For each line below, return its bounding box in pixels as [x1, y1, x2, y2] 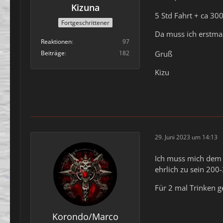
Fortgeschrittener [61, 18, 110, 27]
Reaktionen [41, 37, 72, 46]
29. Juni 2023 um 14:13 [155, 133, 218, 142]
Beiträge [41, 48, 65, 57]
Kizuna [71, 1, 100, 14]
